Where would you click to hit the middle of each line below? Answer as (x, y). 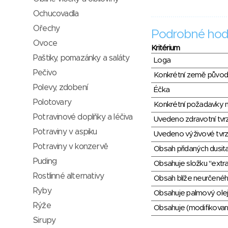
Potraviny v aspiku (65, 132)
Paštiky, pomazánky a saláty (81, 58)
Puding (45, 161)
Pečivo (45, 73)
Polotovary (52, 102)
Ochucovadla (56, 14)
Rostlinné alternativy (69, 176)
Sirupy (45, 220)
